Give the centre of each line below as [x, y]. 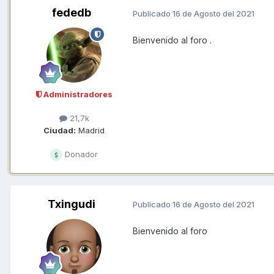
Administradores [77, 94]
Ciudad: [60, 130]
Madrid [90, 130]
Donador [80, 154]
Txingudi [72, 204]
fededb [72, 13]
